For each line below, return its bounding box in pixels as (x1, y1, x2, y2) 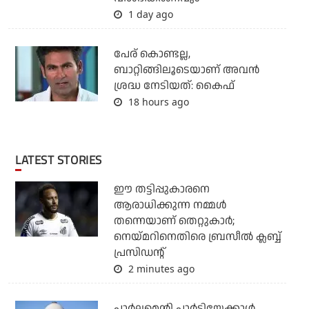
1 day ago (125, 7, 173, 21)
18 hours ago (125, 94, 189, 108)
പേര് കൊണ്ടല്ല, (113, 46, 190, 62)
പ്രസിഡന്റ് (113, 244, 164, 261)
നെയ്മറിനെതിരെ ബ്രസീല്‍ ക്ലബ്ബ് (113, 228, 281, 245)
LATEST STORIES (21, 150, 102, 169)
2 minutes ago (125, 261, 195, 275)
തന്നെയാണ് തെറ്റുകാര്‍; (113, 212, 235, 229)
